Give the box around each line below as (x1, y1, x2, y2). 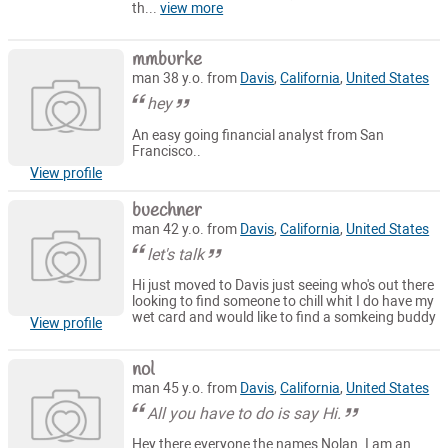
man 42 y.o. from (132, 220, 241, 238)
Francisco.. (132, 142, 202, 160)
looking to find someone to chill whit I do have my (132, 293, 435, 311)
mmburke (132, 47, 203, 74)
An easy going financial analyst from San (132, 126, 385, 144)
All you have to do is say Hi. (147, 403, 342, 423)
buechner (132, 197, 203, 224)
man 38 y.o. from (132, 70, 241, 88)
